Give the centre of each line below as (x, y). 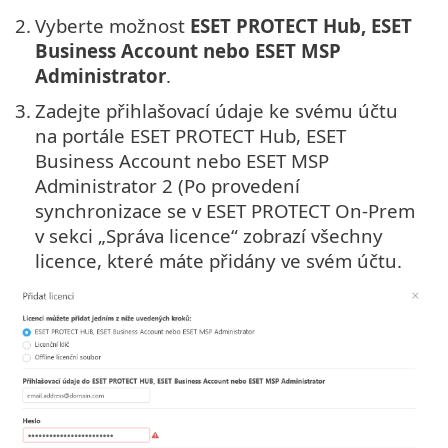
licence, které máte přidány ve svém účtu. (218, 261)
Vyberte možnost (112, 26)
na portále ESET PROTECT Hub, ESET (190, 136)
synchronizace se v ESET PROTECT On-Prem (225, 211)
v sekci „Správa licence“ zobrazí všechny (209, 236)
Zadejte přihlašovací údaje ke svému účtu (216, 111)
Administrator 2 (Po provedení (167, 186)
